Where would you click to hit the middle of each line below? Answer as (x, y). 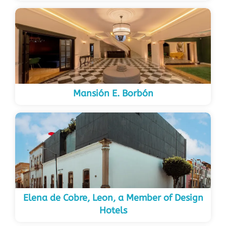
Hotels (113, 211)
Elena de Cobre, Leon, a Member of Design (113, 198)
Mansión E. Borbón (113, 94)
